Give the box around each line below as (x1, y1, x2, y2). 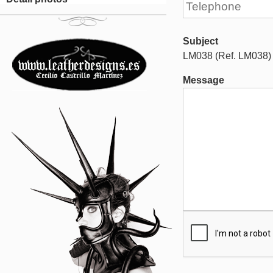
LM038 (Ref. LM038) (183, 51, 271, 61)
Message (183, 75, 224, 85)
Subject (183, 36, 218, 46)
